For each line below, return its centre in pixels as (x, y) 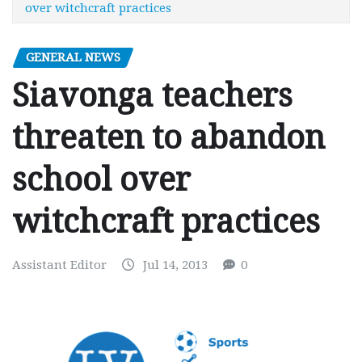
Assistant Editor (59, 265)
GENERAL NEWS (73, 57)
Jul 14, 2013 (175, 265)
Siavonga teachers (152, 96)
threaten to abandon (168, 138)
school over (101, 180)
